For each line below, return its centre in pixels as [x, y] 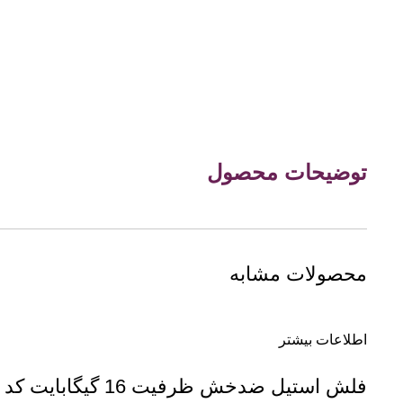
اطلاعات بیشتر [323, 340]
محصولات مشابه [298, 274]
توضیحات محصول [287, 173]
